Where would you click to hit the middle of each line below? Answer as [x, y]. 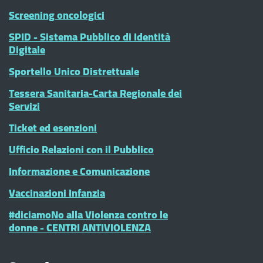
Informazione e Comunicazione [79, 171]
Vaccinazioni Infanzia [57, 193]
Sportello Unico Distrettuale [74, 71]
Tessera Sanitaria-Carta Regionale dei [95, 93]
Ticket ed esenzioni [53, 128]
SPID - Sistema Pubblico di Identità [90, 37]
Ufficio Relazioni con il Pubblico [81, 149]
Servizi [24, 106]
